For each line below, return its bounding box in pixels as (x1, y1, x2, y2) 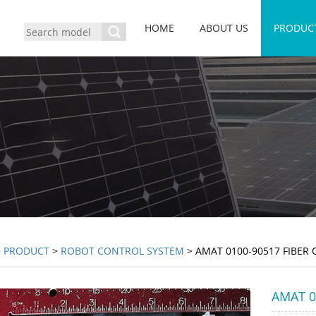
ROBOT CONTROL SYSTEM (60, 244, 184, 257)
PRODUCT (3, 244, 49, 257)
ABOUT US (200, 21, 248, 35)
